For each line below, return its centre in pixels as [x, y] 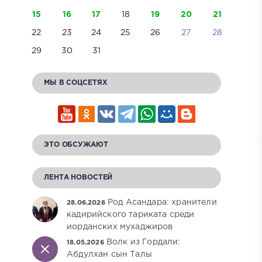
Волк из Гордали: [143, 242]
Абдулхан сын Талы [109, 255]
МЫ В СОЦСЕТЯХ [76, 83]
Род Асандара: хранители [162, 203]
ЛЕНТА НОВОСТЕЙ [78, 178]
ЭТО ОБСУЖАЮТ [76, 145]
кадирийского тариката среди [131, 215]
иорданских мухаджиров [120, 227]
